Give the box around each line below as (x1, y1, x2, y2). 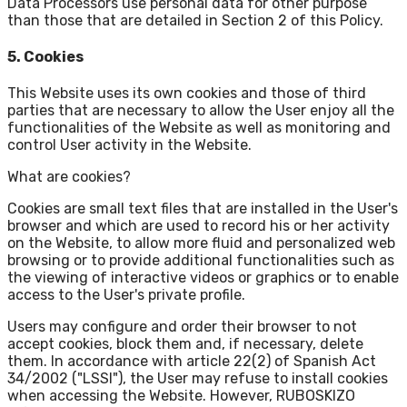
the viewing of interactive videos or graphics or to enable (7, 269, 399, 287)
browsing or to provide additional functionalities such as (7, 252, 394, 270)
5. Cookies (7, 47, 84, 65)
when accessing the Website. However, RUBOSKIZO (7, 387, 355, 405)
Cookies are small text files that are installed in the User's (7, 200, 398, 218)
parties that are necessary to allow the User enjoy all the (7, 102, 394, 120)
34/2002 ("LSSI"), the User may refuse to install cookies (7, 370, 388, 388)
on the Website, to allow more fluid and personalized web (7, 234, 395, 253)
